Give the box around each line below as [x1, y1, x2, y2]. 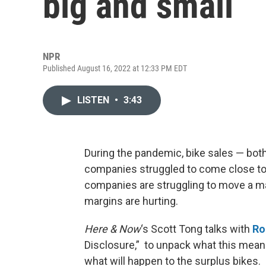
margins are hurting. [84, 195, 178, 207]
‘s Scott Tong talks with [141, 223, 252, 235]
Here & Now [84, 223, 141, 235]
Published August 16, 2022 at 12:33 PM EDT [43, 64, 187, 73]
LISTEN [77, 94, 112, 106]
